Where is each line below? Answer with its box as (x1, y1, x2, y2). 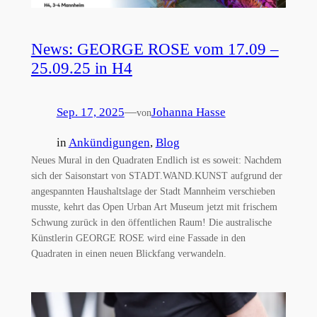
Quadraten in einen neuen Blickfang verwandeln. (30, 247, 226, 259)
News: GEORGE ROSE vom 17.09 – (30, 40, 279, 59)
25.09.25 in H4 (30, 59, 132, 78)
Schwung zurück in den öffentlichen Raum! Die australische (30, 216, 272, 228)
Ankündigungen (68, 135, 150, 149)
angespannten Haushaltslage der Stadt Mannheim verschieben (30, 185, 275, 197)
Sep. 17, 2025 (56, 105, 125, 120)
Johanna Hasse (151, 105, 226, 120)
